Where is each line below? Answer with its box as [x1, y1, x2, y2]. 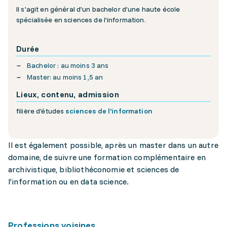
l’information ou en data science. [8, 176, 129, 186]
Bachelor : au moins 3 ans [27, 61, 109, 70]
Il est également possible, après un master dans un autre [8, 140, 218, 150]
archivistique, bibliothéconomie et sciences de [8, 164, 179, 174]
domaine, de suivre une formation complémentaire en [8, 152, 206, 162]
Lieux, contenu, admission [16, 89, 119, 99]
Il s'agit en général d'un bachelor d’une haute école [16, 5, 180, 14]
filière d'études [16, 106, 66, 116]
